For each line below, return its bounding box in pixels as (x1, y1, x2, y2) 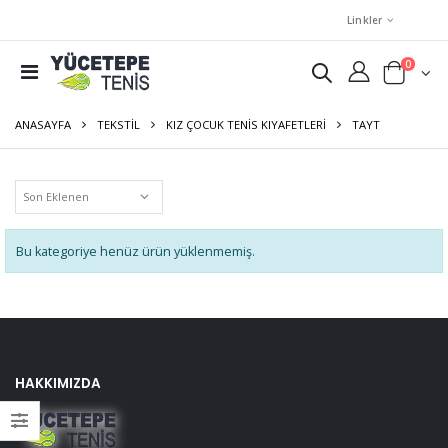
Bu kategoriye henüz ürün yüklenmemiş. (16, 242, 255, 260)
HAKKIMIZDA (15, 373, 101, 393)
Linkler (346, 12, 383, 27)
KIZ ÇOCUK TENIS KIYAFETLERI (166, 117, 326, 133)
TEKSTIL (97, 117, 140, 133)
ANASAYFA (15, 117, 71, 133)
